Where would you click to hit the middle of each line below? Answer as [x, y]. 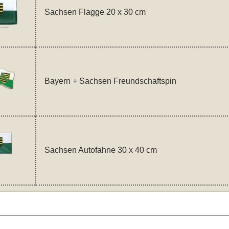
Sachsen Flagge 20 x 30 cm [95, 12]
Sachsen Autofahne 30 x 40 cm [100, 150]
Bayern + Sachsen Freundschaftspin [110, 81]
